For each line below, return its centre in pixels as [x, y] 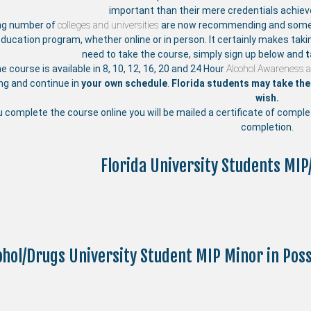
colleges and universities [108, 25]
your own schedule [124, 84]
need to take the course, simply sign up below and [193, 54]
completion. [268, 127]
